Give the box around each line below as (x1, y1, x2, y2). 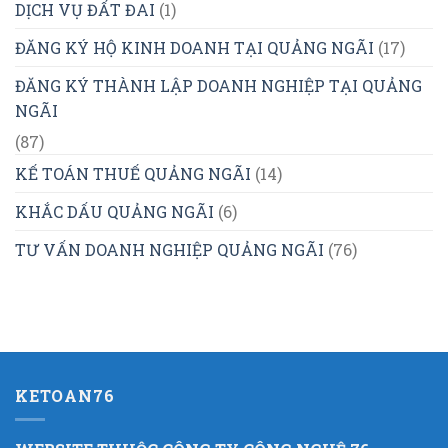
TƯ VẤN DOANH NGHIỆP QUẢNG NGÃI (15, 238, 324, 260)
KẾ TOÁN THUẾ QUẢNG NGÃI (15, 162, 251, 184)
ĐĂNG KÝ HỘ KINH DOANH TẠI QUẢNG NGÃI (15, 36, 374, 58)
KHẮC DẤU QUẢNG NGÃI (15, 200, 214, 222)
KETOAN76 (15, 384, 115, 406)
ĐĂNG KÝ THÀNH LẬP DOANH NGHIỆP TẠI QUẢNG (15, 74, 422, 96)
